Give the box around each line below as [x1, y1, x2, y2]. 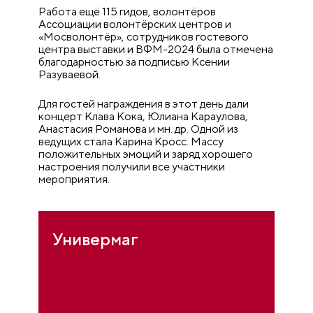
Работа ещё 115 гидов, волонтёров [38, 4, 217, 18]
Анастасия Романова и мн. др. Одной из [38, 122, 239, 136]
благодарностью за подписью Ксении [38, 54, 231, 68]
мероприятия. [38, 172, 110, 186]
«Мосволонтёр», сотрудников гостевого [38, 29, 249, 43]
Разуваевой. [38, 67, 101, 81]
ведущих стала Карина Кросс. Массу [38, 134, 224, 148]
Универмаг [52, 228, 139, 249]
